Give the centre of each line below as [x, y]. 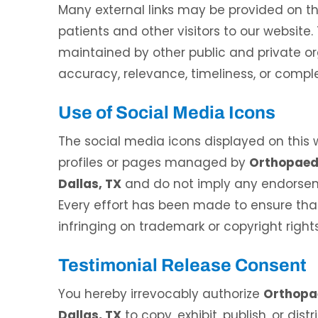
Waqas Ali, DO [244, 134]
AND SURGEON [60, 160]
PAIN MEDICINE [244, 160]
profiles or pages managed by [154, 163]
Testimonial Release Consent [182, 265]
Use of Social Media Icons [167, 113]
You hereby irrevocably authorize [161, 294]
